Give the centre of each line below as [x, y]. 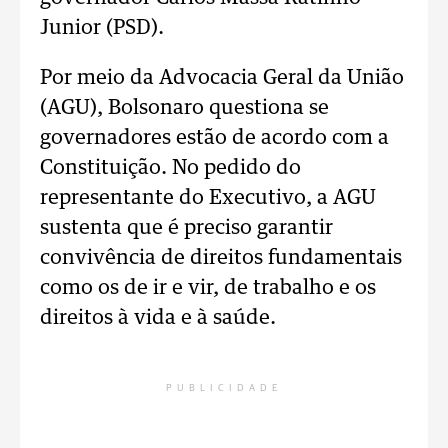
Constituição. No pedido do [170, 168]
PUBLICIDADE [224, 388]
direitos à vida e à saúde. [158, 318]
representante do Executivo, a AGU [208, 198]
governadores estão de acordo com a [214, 138]
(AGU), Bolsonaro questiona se [184, 108]
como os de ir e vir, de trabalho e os [208, 288]
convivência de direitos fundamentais [221, 258]
